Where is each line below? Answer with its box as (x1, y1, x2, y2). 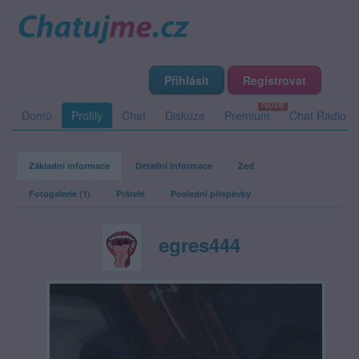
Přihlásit (164, 72, 209, 88)
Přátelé (116, 188, 145, 200)
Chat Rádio (289, 107, 346, 123)
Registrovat (243, 72, 306, 88)
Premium (224, 107, 270, 123)
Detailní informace (135, 159, 212, 171)
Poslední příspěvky (171, 188, 251, 200)
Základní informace (29, 159, 110, 171)
